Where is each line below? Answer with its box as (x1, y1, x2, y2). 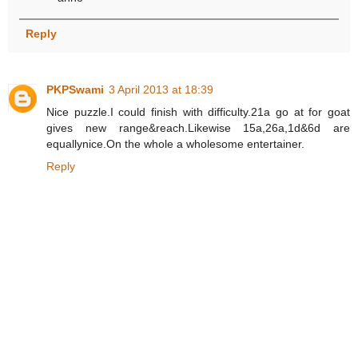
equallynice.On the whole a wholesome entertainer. (46, 137, 304, 150)
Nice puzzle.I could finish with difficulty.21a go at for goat (46, 105, 350, 118)
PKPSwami (46, 82, 104, 96)
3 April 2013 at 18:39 (109, 82, 213, 96)
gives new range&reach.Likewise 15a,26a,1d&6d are (46, 121, 350, 134)
